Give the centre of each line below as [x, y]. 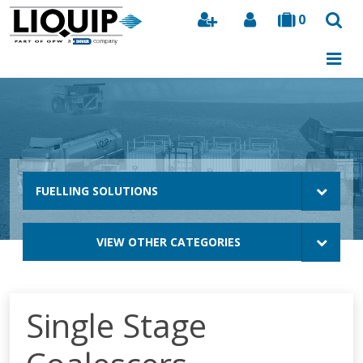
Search [322, 54]
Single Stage [116, 325]
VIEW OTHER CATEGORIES [169, 242]
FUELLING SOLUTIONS [97, 191]
